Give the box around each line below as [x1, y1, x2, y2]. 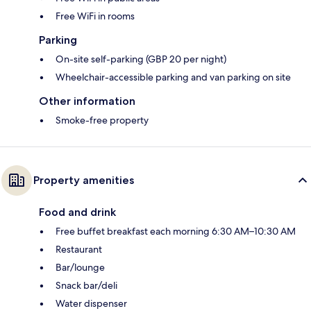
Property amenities [33, 174, 134, 187]
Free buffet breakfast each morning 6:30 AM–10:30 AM [56, 225, 296, 238]
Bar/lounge [56, 261, 105, 274]
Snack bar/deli [56, 279, 117, 292]
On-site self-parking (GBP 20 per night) [56, 53, 226, 66]
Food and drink [39, 205, 116, 219]
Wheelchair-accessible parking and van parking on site [56, 71, 291, 84]
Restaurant [56, 243, 102, 256]
